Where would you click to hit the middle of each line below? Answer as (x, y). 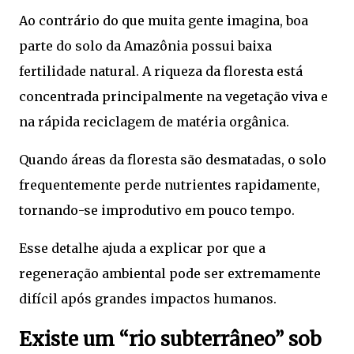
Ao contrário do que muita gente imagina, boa (164, 21)
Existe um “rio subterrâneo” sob (170, 340)
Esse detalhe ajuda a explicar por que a (142, 249)
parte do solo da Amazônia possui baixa (145, 46)
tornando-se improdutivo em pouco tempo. (157, 211)
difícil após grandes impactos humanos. (148, 299)
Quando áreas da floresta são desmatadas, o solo (173, 160)
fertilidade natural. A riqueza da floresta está (161, 72)
